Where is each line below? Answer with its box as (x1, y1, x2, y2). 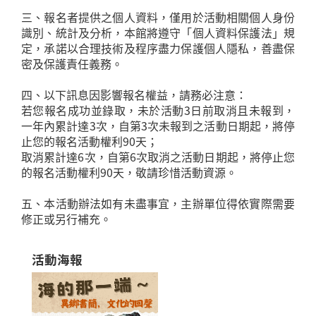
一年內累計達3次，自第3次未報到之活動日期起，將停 (21, 116, 295, 134)
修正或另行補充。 (21, 209, 111, 227)
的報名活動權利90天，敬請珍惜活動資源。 (21, 163, 237, 181)
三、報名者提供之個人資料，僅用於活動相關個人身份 (21, 8, 295, 25)
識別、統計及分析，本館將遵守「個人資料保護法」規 (21, 23, 295, 41)
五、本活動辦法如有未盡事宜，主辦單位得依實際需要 (21, 194, 295, 212)
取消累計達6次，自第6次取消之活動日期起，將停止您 (21, 147, 295, 165)
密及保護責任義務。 (21, 54, 123, 72)
